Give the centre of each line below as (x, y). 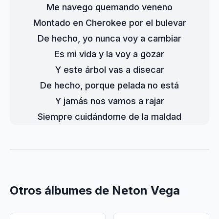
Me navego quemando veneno (109, 7)
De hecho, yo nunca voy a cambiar (109, 38)
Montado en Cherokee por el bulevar (109, 23)
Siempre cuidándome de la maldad (109, 117)
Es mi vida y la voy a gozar (109, 54)
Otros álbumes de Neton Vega (95, 190)
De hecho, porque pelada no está (109, 85)
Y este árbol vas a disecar (109, 70)
